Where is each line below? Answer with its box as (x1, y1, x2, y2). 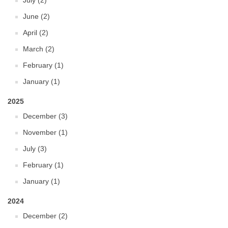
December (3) (23, 112, 68, 120)
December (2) (23, 212, 68, 220)
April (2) (23, 28, 48, 37)
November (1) (23, 128, 68, 136)
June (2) (23, 12, 50, 20)
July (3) (23, 145, 47, 153)
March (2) (23, 45, 54, 53)
